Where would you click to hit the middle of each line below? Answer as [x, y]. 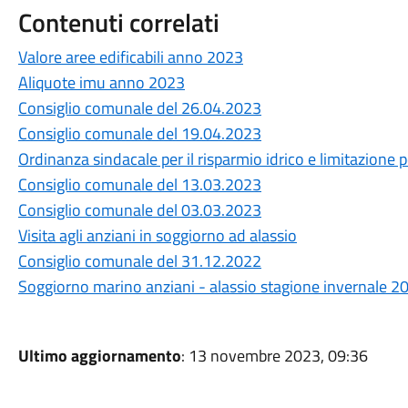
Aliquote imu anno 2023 [101, 82]
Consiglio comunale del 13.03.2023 [139, 184]
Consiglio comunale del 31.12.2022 [139, 261]
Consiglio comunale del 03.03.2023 [139, 210]
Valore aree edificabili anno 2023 [130, 57]
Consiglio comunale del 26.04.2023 [139, 108]
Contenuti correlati [118, 22]
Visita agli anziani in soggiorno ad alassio [157, 235]
